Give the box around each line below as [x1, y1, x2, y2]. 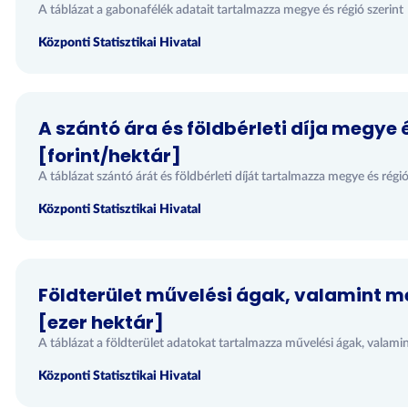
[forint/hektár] [37, 143, 181, 168]
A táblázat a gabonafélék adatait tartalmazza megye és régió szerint [37, 4, 403, 16]
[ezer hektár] [37, 310, 164, 335]
